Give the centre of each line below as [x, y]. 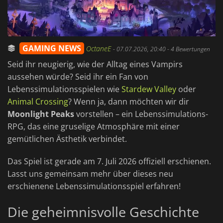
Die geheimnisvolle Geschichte [103, 212]
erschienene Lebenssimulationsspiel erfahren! [94, 186]
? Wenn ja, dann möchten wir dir [129, 102]
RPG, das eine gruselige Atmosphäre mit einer [94, 127]
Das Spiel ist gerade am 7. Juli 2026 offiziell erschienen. [109, 162]
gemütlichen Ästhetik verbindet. [67, 139]
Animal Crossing [38, 102]
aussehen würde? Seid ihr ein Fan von [78, 77]
